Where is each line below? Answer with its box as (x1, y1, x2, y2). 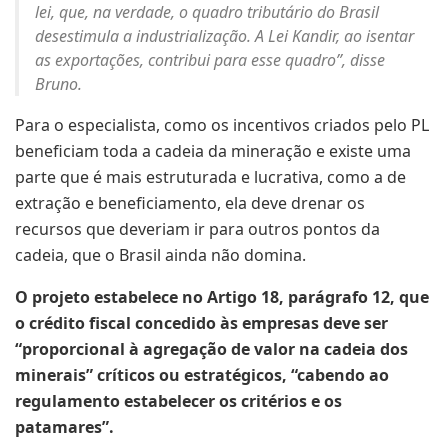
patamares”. (15, 415, 114, 438)
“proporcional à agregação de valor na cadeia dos (15, 337, 408, 360)
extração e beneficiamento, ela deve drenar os (15, 191, 365, 214)
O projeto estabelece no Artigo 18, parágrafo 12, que (15, 285, 429, 308)
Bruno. (35, 72, 82, 95)
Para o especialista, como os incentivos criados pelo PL (15, 113, 429, 136)
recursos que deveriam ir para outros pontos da (15, 217, 380, 240)
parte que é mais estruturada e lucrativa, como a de (15, 165, 406, 188)
